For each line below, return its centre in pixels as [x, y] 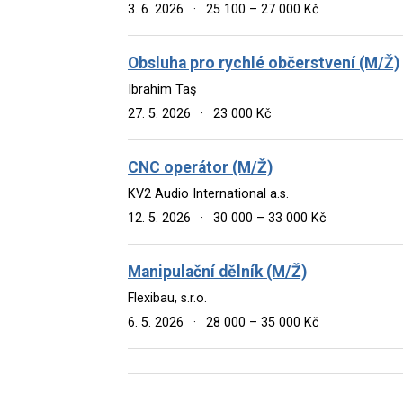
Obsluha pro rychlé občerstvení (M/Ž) [264, 63]
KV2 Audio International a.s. [208, 193]
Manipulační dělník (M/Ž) [217, 271]
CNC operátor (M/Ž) [200, 167]
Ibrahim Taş [162, 89]
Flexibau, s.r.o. [167, 298]
